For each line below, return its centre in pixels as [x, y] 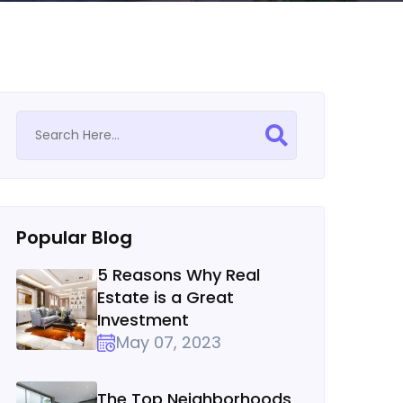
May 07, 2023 [169, 342]
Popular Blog [74, 237]
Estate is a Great [166, 297]
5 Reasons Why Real [179, 275]
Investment [143, 320]
